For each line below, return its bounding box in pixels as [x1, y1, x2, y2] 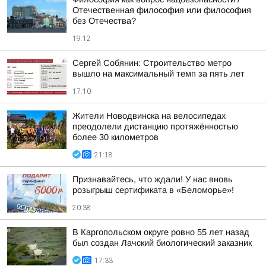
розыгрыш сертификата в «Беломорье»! [72, 185, 234, 195]
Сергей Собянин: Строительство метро [72, 58, 232, 68]
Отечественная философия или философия [72, 5, 251, 15]
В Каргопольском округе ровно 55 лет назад [72, 227, 249, 237]
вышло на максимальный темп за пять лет [72, 69, 245, 78]
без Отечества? [72, 16, 136, 26]
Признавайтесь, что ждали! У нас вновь [72, 175, 233, 184]
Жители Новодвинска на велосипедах [72, 111, 226, 121]
